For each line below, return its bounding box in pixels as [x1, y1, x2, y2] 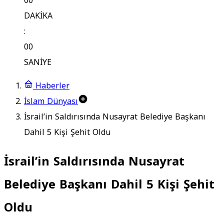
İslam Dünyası [24, 93, 78, 109]
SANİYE [24, 54, 51, 70]
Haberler [33, 78, 69, 93]
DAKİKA [24, 8, 52, 23]
